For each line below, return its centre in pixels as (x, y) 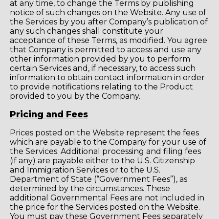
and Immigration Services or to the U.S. (85, 170)
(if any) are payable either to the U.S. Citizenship (102, 160)
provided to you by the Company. (75, 96)
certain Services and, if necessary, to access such (103, 68)
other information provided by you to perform (100, 59)
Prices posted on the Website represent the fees (104, 132)
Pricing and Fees (49, 114)
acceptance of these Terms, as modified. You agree (109, 40)
